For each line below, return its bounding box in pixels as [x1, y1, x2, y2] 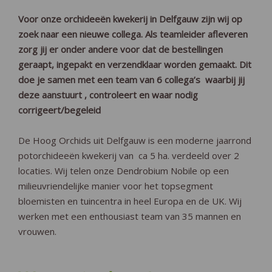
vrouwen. [18, 225, 56, 237]
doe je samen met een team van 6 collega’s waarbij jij [18, 73, 245, 86]
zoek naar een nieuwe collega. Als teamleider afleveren [18, 28, 248, 40]
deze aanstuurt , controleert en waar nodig [18, 89, 198, 101]
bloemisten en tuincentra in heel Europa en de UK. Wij [18, 195, 242, 207]
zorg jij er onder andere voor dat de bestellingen [18, 43, 223, 55]
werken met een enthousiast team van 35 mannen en [18, 210, 241, 222]
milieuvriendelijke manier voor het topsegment [18, 180, 213, 192]
